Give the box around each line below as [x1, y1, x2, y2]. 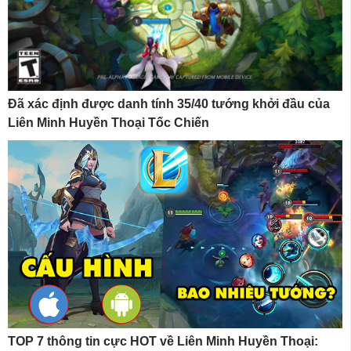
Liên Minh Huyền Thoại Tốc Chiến [8, 115, 209, 129]
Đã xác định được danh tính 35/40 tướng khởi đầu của [8, 96, 330, 110]
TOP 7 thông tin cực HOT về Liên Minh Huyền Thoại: [8, 334, 318, 348]
